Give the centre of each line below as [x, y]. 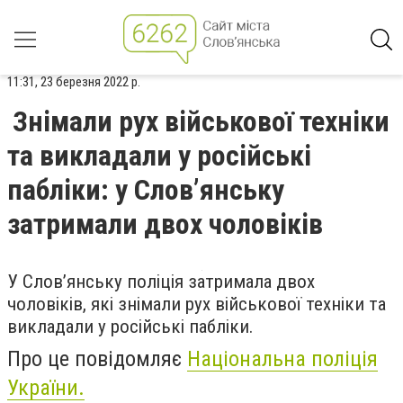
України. [46, 388]
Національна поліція [282, 359]
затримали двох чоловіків [165, 224]
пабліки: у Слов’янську [146, 190]
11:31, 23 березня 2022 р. [74, 82]
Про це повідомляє [97, 359]
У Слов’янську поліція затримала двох [161, 282]
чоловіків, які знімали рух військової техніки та [197, 304]
